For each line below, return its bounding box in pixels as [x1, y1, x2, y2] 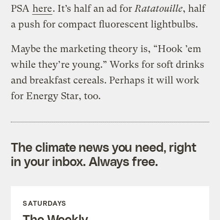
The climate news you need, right [11, 139, 197, 154]
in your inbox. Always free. [11, 153, 158, 168]
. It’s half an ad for [53, 2, 135, 14]
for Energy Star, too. [11, 90, 101, 102]
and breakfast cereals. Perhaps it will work [11, 74, 200, 86]
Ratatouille [135, 2, 183, 14]
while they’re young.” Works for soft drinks [11, 58, 205, 70]
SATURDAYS [23, 198, 67, 207]
